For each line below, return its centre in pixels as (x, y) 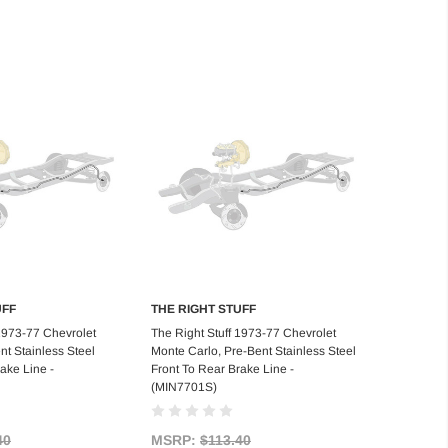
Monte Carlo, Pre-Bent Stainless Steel (253, 351)
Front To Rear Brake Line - (222, 369)
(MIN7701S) (184, 387)
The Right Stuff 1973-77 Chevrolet (243, 333)
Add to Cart (256, 331)
